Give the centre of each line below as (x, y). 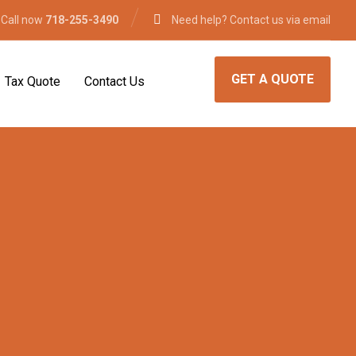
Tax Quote (33, 81)
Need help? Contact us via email (251, 19)
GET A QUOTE (273, 79)
